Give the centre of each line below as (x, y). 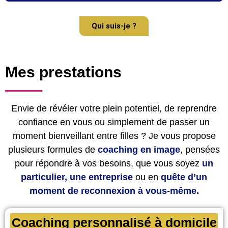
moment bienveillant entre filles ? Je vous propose (114, 136)
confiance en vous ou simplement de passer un (114, 122)
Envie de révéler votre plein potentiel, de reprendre (114, 108)
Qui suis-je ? (114, 26)
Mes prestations (63, 72)
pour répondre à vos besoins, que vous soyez (108, 163)
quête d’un (184, 177)
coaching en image (139, 149)
